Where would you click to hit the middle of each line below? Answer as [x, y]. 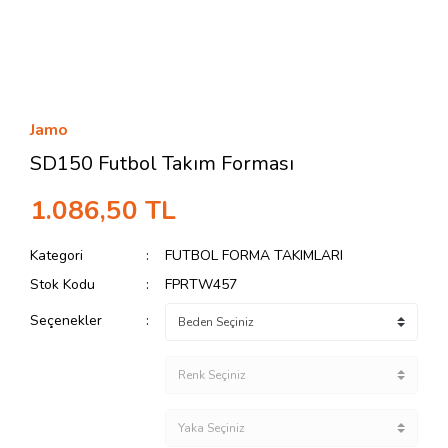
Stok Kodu [62, 284]
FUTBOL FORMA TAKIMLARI [254, 255]
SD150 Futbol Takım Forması [162, 163]
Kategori [56, 255]
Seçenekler [66, 321]
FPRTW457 [201, 284]
